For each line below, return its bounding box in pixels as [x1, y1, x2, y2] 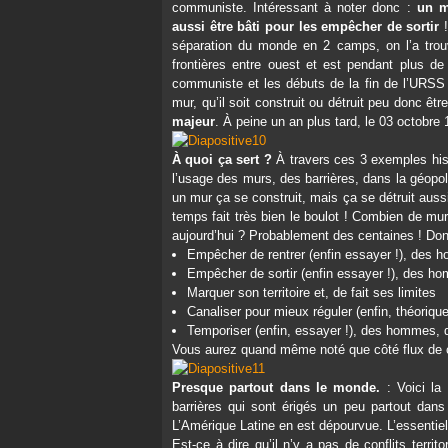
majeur [172, 114, 215, 129]
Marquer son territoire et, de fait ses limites [187, 285, 436, 300]
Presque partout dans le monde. [172, 380, 381, 395]
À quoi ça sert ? [172, 152, 272, 167]
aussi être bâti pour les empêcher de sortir [172, 19, 440, 34]
